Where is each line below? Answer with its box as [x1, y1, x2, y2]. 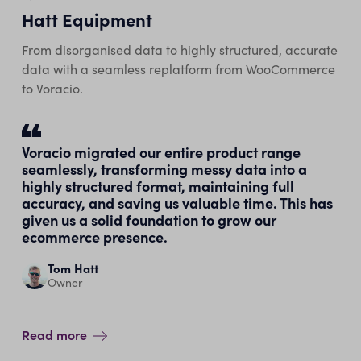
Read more [21, 326, 87, 344]
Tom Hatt [47, 259, 98, 277]
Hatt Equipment [21, 6, 152, 32]
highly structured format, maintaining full [21, 176, 294, 197]
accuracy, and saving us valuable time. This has [21, 193, 333, 214]
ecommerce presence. [21, 226, 168, 247]
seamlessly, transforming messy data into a [21, 159, 307, 180]
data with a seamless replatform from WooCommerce [21, 60, 335, 78]
